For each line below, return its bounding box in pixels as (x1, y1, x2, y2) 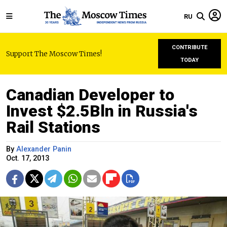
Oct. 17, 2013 (6, 154, 49, 163)
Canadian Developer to (6, 85, 174, 104)
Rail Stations (6, 118, 100, 137)
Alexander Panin (16, 145, 71, 154)
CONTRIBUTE (171, 44, 208, 51)
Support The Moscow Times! (6, 49, 102, 58)
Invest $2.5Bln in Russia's (6, 101, 198, 121)
